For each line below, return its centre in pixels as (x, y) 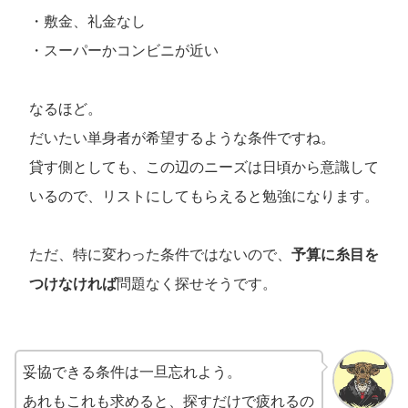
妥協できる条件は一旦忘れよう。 (132, 372)
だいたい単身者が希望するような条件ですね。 (182, 138)
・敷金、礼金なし (87, 22)
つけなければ (73, 284)
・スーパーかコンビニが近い (124, 51)
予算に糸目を (335, 255)
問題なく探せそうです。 (197, 284)
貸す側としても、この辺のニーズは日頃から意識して (204, 168)
